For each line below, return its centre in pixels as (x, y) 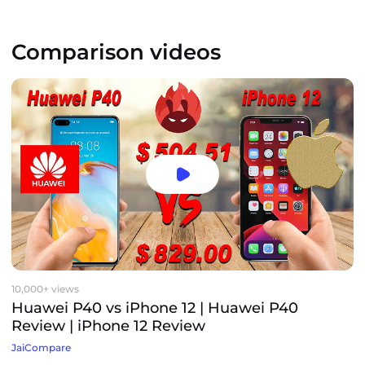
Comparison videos (116, 53)
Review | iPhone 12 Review (108, 325)
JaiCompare (41, 347)
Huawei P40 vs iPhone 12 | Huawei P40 (155, 308)
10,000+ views (45, 288)
